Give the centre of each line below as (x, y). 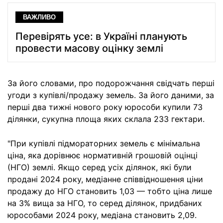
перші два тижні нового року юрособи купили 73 (105, 107)
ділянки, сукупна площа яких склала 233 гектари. (106, 119)
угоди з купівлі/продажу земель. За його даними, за (111, 95)
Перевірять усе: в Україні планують (101, 37)
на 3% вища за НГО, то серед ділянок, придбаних (105, 203)
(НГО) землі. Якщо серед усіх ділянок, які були (100, 167)
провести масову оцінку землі (89, 49)
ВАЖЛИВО (39, 17)
